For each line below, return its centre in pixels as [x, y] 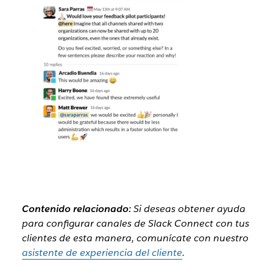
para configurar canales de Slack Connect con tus [135, 224]
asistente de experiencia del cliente [102, 253]
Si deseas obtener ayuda [188, 209]
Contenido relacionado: [76, 209]
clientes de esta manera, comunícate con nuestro [135, 238]
